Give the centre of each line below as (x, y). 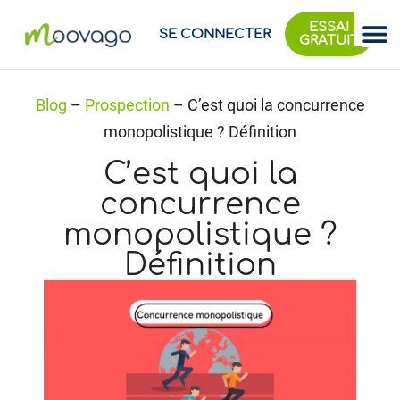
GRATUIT (329, 41)
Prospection (127, 104)
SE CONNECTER (215, 34)
